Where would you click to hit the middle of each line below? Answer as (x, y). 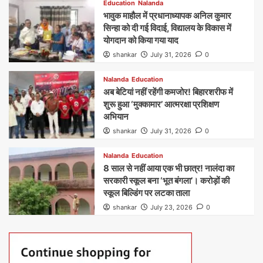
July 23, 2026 (172, 207)
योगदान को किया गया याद (141, 40)
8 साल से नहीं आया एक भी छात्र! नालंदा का (169, 168)
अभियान (116, 116)
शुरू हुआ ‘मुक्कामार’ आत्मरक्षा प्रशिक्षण (161, 104)
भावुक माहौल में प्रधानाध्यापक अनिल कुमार (168, 15)
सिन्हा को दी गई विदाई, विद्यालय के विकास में (168, 28)
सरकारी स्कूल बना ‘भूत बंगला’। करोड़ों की (167, 180)
